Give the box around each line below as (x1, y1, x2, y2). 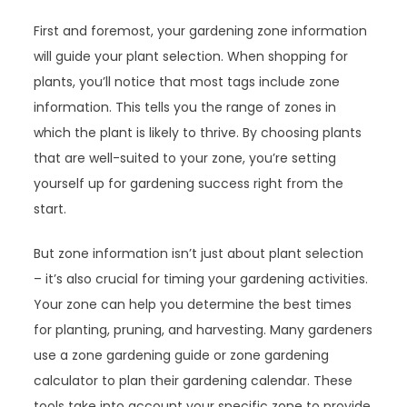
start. (34, 199, 67, 218)
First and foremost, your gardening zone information (34, 21, 368, 40)
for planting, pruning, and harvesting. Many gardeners (34, 320, 373, 339)
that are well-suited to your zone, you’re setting (34, 148, 337, 167)
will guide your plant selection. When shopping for (34, 46, 349, 65)
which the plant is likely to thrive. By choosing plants (34, 123, 362, 142)
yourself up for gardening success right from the (34, 174, 344, 193)
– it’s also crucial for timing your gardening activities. (34, 269, 369, 288)
